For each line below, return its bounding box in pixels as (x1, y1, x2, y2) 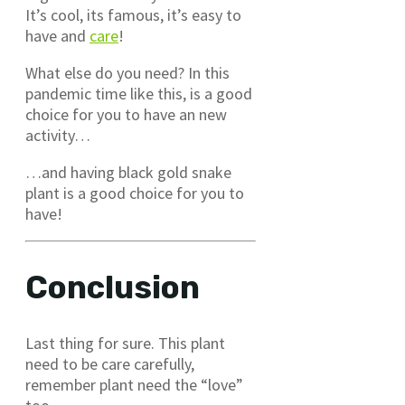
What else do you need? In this (25, 62, 230, 84)
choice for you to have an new (25, 104, 227, 126)
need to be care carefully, (25, 353, 194, 375)
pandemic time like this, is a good (25, 83, 252, 105)
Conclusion (25, 268, 200, 307)
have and (25, 25, 89, 47)
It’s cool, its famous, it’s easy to (25, 5, 241, 26)
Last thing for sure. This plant (25, 333, 225, 354)
